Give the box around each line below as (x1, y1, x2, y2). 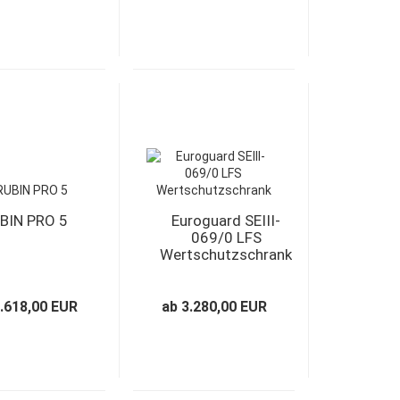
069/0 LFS (190, 229, 262, 246)
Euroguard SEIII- (171, 212, 281, 229)
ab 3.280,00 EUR (161, 298, 267, 315)
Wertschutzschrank (160, 246, 293, 263)
